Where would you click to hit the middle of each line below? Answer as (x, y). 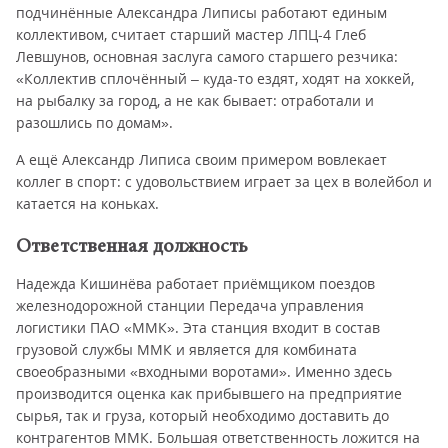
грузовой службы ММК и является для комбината (186, 349)
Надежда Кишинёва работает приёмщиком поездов (195, 283)
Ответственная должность (132, 247)
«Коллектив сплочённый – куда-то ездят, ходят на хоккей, (215, 78)
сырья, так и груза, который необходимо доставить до (202, 415)
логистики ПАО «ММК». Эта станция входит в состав (198, 327)
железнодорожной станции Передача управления (190, 305)
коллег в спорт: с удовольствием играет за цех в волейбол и (224, 181)
